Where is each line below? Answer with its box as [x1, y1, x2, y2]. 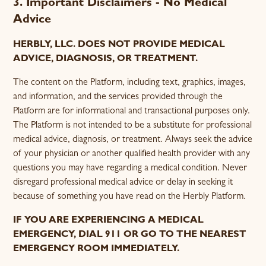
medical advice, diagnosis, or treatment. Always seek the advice [13, 135, 253, 145]
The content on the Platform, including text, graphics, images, [13, 78, 246, 88]
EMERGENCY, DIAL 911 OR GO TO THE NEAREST [13, 230, 247, 240]
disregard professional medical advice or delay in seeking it [13, 178, 233, 188]
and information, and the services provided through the [13, 93, 223, 102]
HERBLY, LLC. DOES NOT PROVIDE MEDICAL [13, 40, 226, 50]
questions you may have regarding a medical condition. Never [13, 164, 248, 173]
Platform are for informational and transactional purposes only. [13, 107, 251, 116]
